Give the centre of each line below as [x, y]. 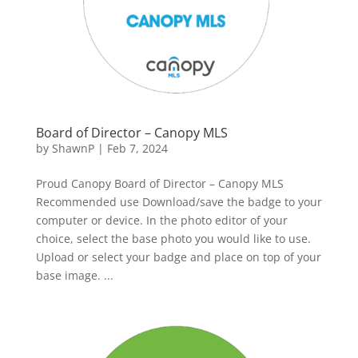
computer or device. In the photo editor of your [161, 220]
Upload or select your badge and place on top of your [178, 257]
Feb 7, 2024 [137, 148]
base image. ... [74, 275]
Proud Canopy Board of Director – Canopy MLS [159, 183]
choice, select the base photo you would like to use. [175, 238]
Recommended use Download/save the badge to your [179, 201]
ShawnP [73, 148]
